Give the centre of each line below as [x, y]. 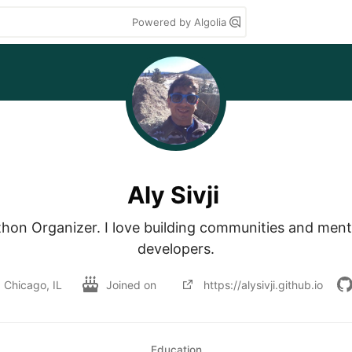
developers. [176, 249]
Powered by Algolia [181, 22]
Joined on [133, 284]
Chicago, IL [33, 284]
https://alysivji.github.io [263, 284]
